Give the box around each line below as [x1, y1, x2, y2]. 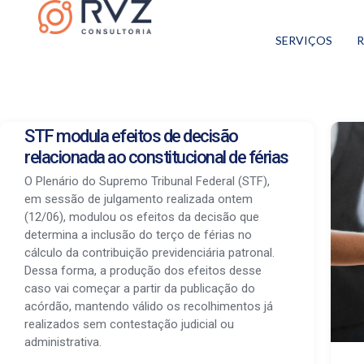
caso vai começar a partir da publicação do [24, 281, 255, 296]
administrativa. [24, 335, 102, 349]
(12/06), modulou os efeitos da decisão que [24, 210, 259, 224]
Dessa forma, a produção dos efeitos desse [24, 263, 262, 278]
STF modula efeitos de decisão [24, 126, 238, 146]
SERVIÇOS [275, 33, 333, 47]
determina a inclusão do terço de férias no [24, 227, 252, 242]
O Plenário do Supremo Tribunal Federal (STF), [24, 174, 270, 188]
